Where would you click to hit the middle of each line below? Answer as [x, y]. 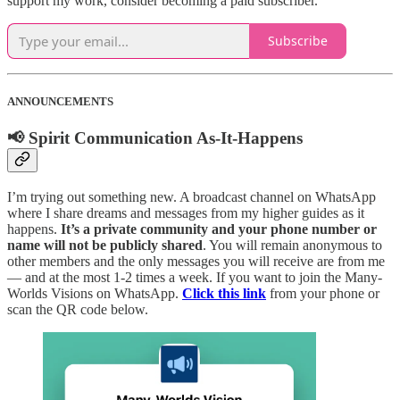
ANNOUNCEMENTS [60, 101]
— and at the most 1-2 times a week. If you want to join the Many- [195, 277]
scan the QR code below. [78, 309]
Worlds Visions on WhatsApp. [95, 293]
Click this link [224, 293]
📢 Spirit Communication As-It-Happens [155, 138]
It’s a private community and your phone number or [219, 229]
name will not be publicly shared [105, 245]
